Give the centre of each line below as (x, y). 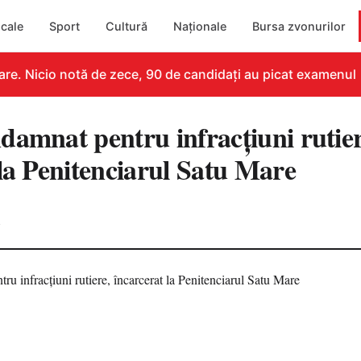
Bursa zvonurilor (299, 26)
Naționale (200, 26)
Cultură (127, 26)
